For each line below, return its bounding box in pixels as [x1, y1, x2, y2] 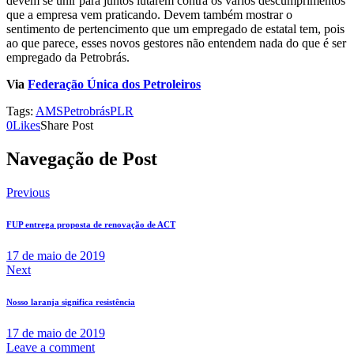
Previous [6, 186, 50, 200]
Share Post [40, 119, 93, 133]
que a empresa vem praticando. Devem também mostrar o [6, 8, 292, 22]
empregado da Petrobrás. [6, 51, 130, 65]
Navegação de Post [6, 149, 157, 170]
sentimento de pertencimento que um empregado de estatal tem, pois [6, 22, 345, 36]
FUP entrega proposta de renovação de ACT [6, 220, 175, 230]
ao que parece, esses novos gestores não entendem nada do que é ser [6, 36, 346, 51]
